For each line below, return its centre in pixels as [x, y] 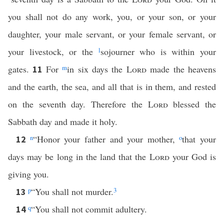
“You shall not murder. [72, 191]
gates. [20, 69]
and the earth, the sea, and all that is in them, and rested [112, 86]
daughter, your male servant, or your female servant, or [112, 34]
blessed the [192, 104]
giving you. [28, 174]
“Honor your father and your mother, [106, 139]
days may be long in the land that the [79, 156]
